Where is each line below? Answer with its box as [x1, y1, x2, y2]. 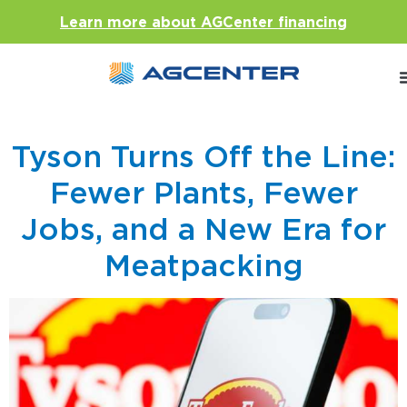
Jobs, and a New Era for [21, 211, 386, 247]
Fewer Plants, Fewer [49, 174, 358, 211]
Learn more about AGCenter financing [60, 14, 347, 31]
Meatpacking [104, 247, 303, 283]
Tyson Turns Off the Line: [11, 138, 396, 174]
